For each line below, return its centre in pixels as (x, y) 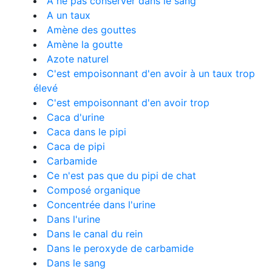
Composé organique (93, 190)
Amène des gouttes (91, 30)
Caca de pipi (76, 146)
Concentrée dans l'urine (101, 205)
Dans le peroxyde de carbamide (120, 248)
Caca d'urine (76, 117)
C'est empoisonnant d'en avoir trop (128, 103)
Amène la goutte (85, 44)
